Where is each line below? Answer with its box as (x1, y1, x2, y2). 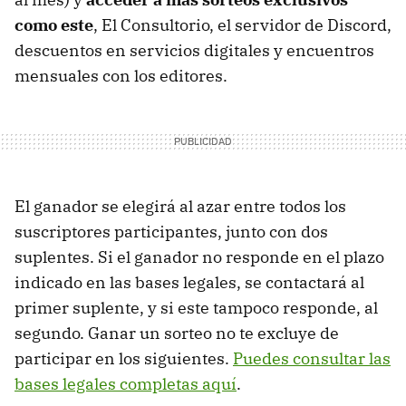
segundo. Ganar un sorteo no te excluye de (14, 323, 339, 344)
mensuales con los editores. (14, 65, 231, 87)
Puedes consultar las (233, 348, 391, 370)
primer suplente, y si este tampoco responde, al (14, 297, 378, 319)
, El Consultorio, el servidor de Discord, (93, 14, 391, 36)
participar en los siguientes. (14, 348, 233, 370)
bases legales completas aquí (14, 373, 237, 395)
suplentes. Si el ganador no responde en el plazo (14, 246, 384, 268)
